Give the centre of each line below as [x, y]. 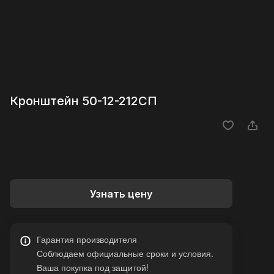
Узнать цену [121, 194]
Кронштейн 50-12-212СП [83, 101]
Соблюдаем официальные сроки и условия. [125, 254]
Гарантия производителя [87, 239]
